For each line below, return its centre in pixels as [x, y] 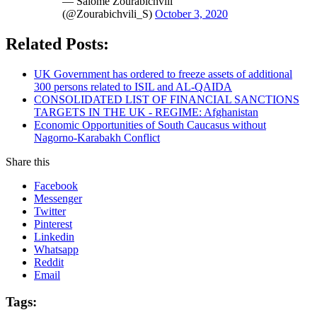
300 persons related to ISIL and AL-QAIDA [133, 86]
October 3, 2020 [191, 13]
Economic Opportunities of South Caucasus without [150, 125]
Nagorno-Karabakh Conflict [97, 137]
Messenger [58, 198]
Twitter [50, 211]
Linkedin [54, 236]
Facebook [56, 185]
